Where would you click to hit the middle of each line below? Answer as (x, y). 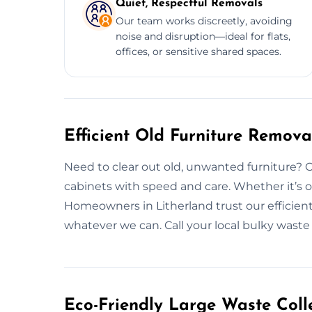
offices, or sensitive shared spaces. (198, 51)
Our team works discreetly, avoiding (204, 21)
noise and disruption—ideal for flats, (203, 36)
